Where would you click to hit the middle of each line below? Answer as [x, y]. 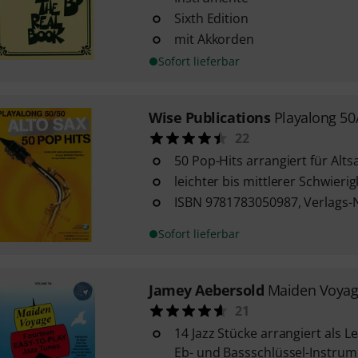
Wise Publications [209, 117]
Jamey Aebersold [206, 290]
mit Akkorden [214, 39]
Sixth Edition [211, 18]
